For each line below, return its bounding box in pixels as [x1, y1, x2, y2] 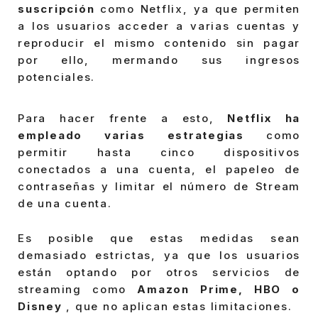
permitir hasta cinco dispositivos [18, 145, 300, 159]
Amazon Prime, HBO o [137, 283, 300, 297]
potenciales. [18, 70, 95, 84]
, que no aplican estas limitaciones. [62, 300, 292, 314]
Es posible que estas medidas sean [18, 231, 300, 246]
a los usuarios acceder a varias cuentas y [18, 19, 300, 33]
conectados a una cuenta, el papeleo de [18, 162, 300, 176]
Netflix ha [227, 111, 301, 125]
